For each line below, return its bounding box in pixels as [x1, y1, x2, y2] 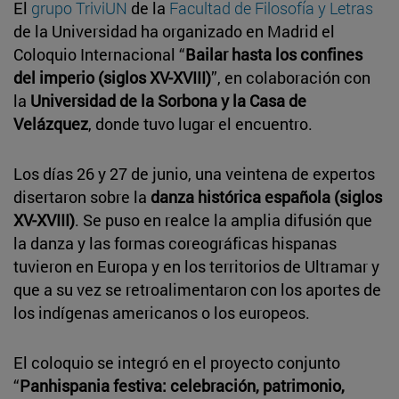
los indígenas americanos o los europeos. [13, 301, 310, 323]
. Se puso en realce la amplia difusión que [75, 208, 372, 231]
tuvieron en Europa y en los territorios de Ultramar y [13, 255, 379, 277]
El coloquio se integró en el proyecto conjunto [13, 351, 340, 373]
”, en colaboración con [211, 66, 370, 88]
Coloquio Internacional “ [13, 43, 185, 65]
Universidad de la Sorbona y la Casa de [30, 89, 306, 111]
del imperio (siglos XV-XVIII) [13, 66, 211, 88]
